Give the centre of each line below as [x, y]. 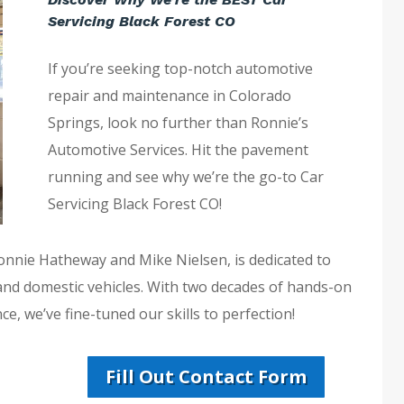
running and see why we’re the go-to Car [186, 177]
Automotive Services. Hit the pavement [178, 150]
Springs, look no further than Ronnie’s [178, 123]
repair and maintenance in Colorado [170, 96]
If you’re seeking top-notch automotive [180, 69]
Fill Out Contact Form [206, 377]
